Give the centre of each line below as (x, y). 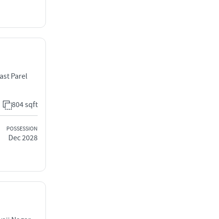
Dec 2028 (23, 138)
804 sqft (25, 105)
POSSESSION (22, 129)
